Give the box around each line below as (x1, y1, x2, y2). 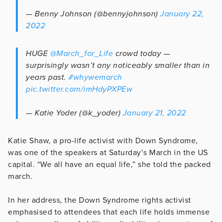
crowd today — (113, 48, 170, 58)
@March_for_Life (50, 48, 113, 58)
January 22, (160, 8, 204, 19)
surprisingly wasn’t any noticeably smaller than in (26, 60, 210, 70)
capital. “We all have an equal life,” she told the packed (8, 159, 211, 169)
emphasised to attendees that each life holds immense (8, 207, 210, 217)
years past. (26, 72, 68, 82)
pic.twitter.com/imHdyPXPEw (26, 84, 132, 94)
